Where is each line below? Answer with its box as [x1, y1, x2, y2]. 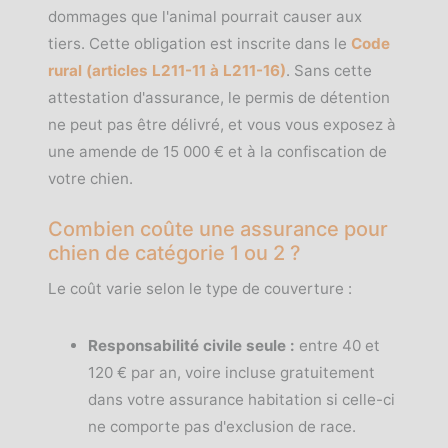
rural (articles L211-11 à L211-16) [48, 61, 286, 80]
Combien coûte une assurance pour [48, 217, 388, 241]
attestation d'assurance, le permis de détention [48, 88, 390, 107]
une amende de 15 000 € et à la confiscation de [48, 142, 387, 161]
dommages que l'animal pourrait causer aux [48, 7, 362, 26]
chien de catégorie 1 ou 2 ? [48, 241, 301, 265]
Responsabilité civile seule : [88, 336, 295, 355]
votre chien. [48, 169, 133, 188]
